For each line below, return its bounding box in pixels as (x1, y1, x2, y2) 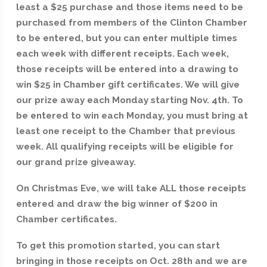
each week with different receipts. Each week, (15, 48, 229, 60)
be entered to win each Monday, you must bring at (15, 110, 248, 122)
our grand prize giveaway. (15, 157, 136, 168)
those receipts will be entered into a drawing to (15, 64, 238, 75)
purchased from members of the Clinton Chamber (15, 17, 247, 29)
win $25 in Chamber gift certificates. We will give (15, 79, 240, 91)
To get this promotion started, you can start (15, 240, 220, 251)
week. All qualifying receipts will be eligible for (15, 141, 234, 153)
